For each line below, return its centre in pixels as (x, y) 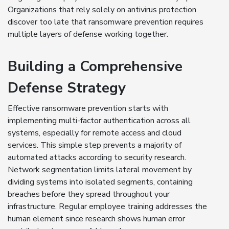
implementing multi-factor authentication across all (99, 121)
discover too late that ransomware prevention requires (106, 22)
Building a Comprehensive (95, 67)
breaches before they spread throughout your (89, 194)
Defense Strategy (67, 88)
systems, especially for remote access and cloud (95, 133)
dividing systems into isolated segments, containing (100, 182)
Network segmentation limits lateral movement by (100, 170)
